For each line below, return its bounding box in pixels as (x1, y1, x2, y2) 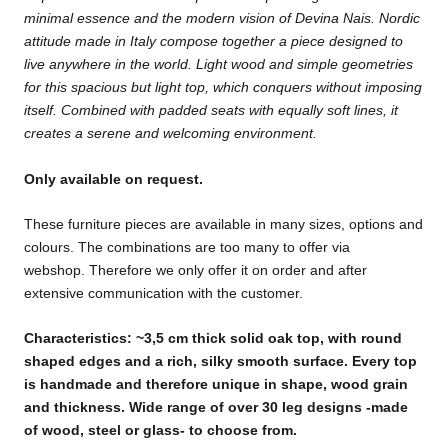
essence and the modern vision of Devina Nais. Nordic (77, 10, 420, 27)
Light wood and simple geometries (196, 56, 413, 73)
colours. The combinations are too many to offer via (24, 238, 350, 255)
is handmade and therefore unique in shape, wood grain (24, 376, 408, 393)
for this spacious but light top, (24, 79, 213, 96)
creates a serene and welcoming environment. (24, 125, 317, 142)
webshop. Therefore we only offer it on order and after (24, 261, 367, 278)
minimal (24, 10, 73, 27)
